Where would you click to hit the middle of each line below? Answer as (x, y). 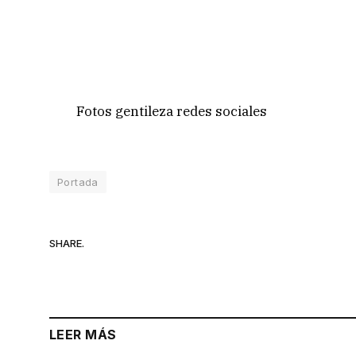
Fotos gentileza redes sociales (172, 111)
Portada (78, 182)
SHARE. (67, 244)
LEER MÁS (83, 334)
